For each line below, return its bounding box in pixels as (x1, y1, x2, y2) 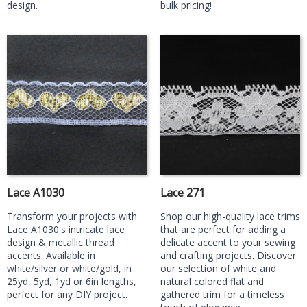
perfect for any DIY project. (7, 288, 127, 301)
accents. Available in (7, 249, 95, 262)
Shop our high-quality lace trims (160, 210, 300, 223)
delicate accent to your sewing (160, 236, 295, 249)
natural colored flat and (160, 275, 264, 288)
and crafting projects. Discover (160, 249, 296, 262)
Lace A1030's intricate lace (7, 223, 125, 236)
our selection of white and (160, 262, 276, 275)
